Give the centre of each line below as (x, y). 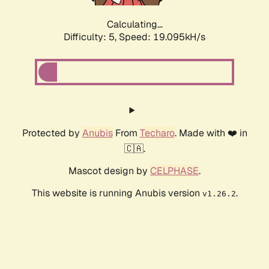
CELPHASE (174, 171)
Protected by (52, 133)
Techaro (157, 133)
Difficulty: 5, (91, 37)
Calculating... (134, 25)
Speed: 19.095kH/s (162, 37)
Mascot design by (109, 171)
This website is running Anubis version (117, 193)
